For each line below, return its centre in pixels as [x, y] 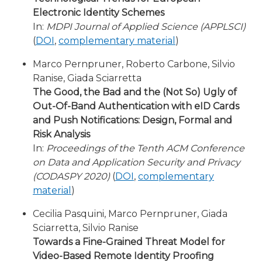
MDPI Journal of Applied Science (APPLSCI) [146, 27]
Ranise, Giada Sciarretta [87, 78]
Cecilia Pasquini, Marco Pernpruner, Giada [130, 214]
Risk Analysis [61, 134]
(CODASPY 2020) [71, 176]
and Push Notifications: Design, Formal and [132, 120]
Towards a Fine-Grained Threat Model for [129, 242]
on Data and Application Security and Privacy [137, 162]
